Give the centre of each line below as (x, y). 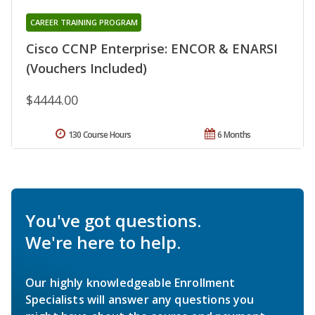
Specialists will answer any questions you (140, 300)
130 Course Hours (99, 135)
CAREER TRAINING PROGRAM (84, 22)
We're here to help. (103, 243)
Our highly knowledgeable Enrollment (130, 283)
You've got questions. (113, 221)
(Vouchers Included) (86, 69)
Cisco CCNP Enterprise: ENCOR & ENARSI (152, 49)
